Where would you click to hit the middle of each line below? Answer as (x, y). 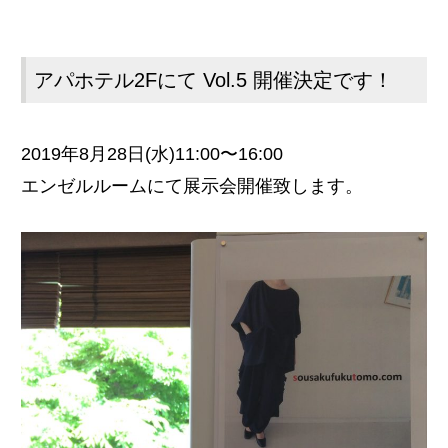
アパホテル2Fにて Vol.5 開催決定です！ (213, 80)
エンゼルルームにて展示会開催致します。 (192, 186)
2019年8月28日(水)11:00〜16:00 (152, 154)
